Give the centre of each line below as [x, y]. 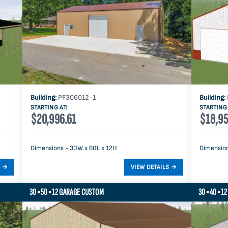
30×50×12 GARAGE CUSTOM [67, 192]
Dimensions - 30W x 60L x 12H [74, 148]
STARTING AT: [49, 108]
